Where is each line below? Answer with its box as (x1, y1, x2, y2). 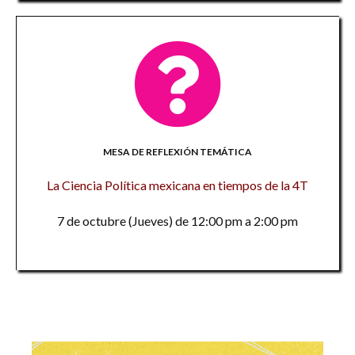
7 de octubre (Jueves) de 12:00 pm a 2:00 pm (57, 213, 298, 228)
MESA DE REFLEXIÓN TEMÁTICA (103, 146, 252, 158)
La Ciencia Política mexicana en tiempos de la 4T (47, 177, 308, 193)
